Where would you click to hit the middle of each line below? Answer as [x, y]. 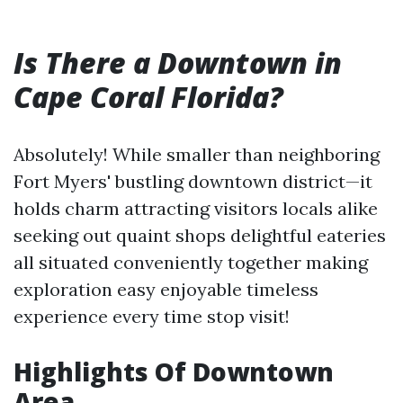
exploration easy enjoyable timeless [166, 289]
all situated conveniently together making [191, 262]
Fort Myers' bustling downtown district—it [193, 181]
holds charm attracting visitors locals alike [196, 208]
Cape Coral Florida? [148, 97]
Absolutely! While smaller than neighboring [197, 154]
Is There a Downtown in [178, 63]
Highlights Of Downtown [174, 372]
